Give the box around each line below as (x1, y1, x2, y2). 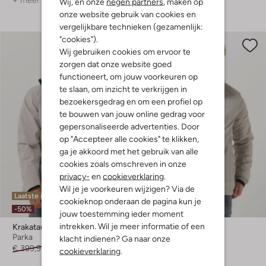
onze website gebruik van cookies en (59, 9, 196, 19)
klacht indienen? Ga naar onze (59, 233, 170, 243)
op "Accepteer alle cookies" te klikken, (59, 134, 199, 144)
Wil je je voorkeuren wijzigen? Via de (59, 183, 195, 194)
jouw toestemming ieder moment (59, 208, 183, 218)
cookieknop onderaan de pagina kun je (59, 196, 201, 206)
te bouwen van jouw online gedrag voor (59, 109, 205, 119)
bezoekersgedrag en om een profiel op (59, 96, 202, 106)
